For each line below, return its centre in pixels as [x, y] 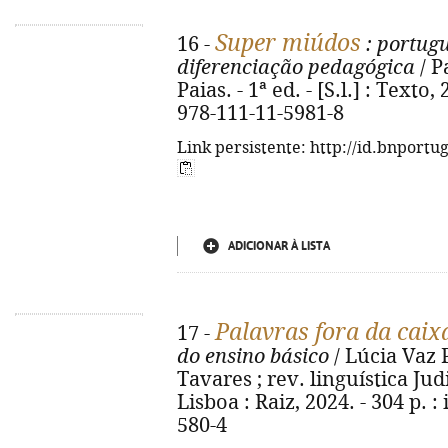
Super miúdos [288, 43]
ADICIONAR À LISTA [279, 246]
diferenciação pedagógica [296, 67]
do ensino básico [253, 356]
